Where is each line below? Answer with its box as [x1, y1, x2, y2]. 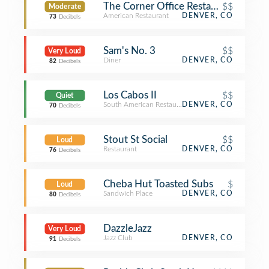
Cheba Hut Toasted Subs [103, 179, 213, 189]
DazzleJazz [103, 223, 152, 234]
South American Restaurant [103, 101, 189, 108]
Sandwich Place [103, 190, 153, 197]
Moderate [48, 3, 82, 10]
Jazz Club [103, 234, 133, 241]
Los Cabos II [103, 90, 157, 100]
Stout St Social [103, 134, 168, 145]
